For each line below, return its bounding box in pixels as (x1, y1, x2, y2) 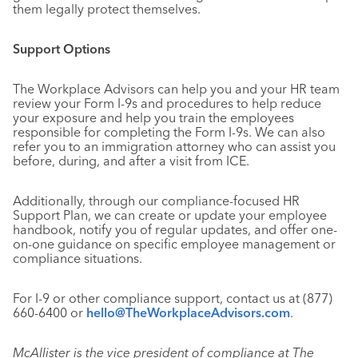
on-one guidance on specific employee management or (13, 236, 336, 252)
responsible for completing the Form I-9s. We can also (13, 124, 325, 140)
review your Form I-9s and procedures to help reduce (13, 95, 321, 111)
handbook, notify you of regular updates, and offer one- (13, 221, 337, 237)
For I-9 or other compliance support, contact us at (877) (13, 290, 332, 306)
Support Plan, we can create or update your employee (13, 207, 327, 223)
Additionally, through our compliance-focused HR (13, 193, 300, 209)
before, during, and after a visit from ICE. (13, 153, 256, 169)
